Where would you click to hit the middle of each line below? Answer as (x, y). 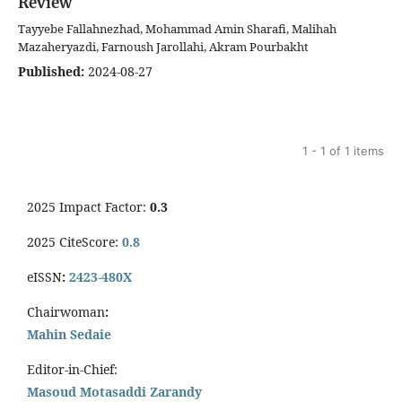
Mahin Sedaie (69, 335)
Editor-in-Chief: (72, 370)
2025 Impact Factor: (88, 207)
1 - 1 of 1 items (343, 151)
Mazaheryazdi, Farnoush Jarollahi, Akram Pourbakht (163, 47)
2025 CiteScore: (74, 242)
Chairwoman (66, 312)
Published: (51, 72)
